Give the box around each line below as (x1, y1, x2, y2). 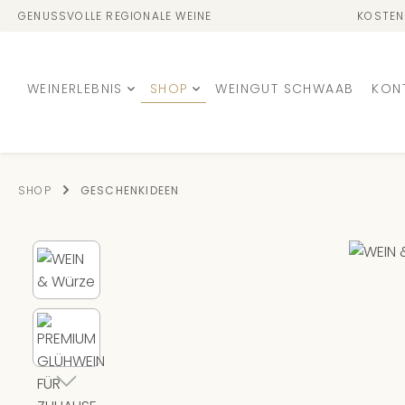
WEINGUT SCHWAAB (215, 80, 354, 98)
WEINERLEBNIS (27, 80, 123, 98)
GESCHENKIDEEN (80, 183, 180, 198)
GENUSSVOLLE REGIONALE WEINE (18, 8, 212, 24)
